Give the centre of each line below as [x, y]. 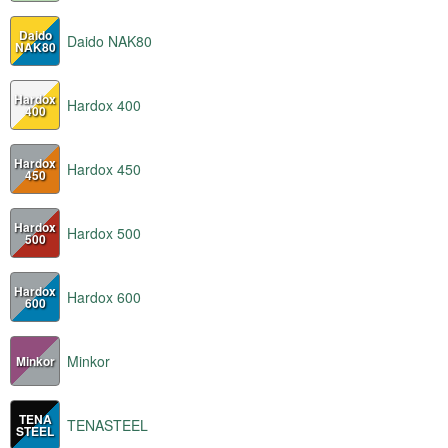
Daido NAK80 [109, 40]
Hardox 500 [104, 232]
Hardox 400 [104, 104]
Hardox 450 [104, 168]
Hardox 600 [104, 296]
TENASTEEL [107, 424]
